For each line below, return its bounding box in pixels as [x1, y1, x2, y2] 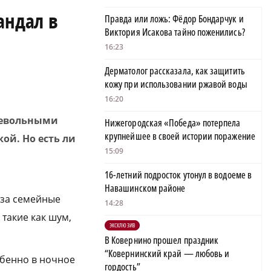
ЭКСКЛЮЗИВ [109, 221, 135, 230]
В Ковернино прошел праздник [105, 233, 219, 247]
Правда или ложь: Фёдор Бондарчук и [105, 12, 244, 26]
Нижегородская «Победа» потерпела [105, 116, 241, 130]
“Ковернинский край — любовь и [105, 247, 230, 261]
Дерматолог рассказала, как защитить [105, 64, 245, 78]
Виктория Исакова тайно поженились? [105, 25, 245, 39]
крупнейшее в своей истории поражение [105, 129, 255, 143]
